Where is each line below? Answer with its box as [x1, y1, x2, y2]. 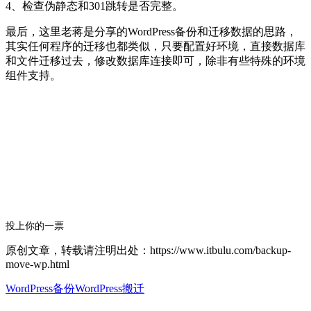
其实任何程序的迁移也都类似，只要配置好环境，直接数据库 [6, 40, 305, 53]
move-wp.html [6, 258, 69, 271]
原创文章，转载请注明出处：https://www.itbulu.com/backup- [6, 244, 291, 257]
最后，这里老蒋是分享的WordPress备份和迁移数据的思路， [6, 26, 297, 38]
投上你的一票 [6, 220, 64, 232]
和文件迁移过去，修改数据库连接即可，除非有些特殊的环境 [6, 55, 305, 67]
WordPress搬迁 [75, 283, 144, 295]
